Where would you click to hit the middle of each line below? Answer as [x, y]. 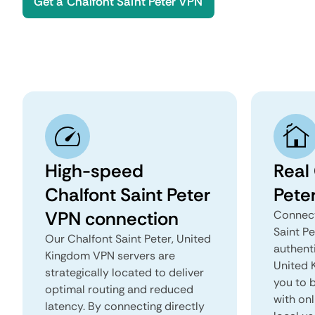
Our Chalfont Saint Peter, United [128, 239]
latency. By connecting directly [125, 306]
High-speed [94, 171]
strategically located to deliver [124, 272]
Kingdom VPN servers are [110, 256]
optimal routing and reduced [119, 289]
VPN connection [112, 219]
